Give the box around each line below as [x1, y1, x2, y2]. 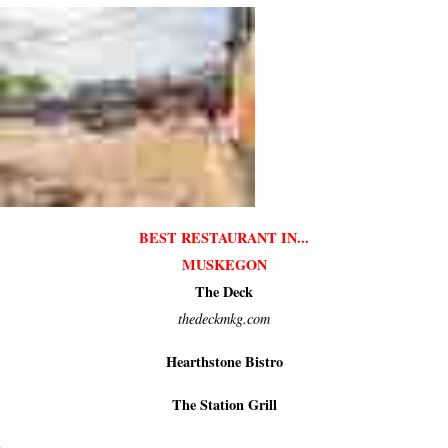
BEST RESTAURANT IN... [139, 226, 309, 248]
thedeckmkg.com [178, 308, 270, 328]
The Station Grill [171, 393, 277, 415]
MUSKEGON [181, 253, 267, 275]
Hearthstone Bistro [165, 350, 283, 372]
